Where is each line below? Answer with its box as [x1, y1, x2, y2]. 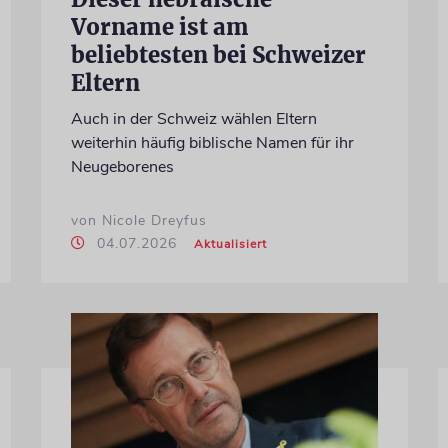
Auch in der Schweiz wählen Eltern [70, 107, 317, 130]
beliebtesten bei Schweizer [70, 40, 366, 69]
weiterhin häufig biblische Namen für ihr [70, 131, 354, 154]
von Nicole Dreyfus [70, 210, 207, 230]
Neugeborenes [70, 155, 174, 178]
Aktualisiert [193, 235, 267, 252]
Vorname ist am [70, 12, 249, 41]
